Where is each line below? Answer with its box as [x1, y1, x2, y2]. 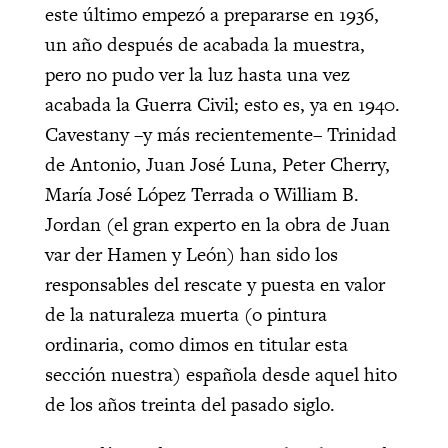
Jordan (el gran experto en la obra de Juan [44, 210, 390, 238]
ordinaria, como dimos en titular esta [44, 330, 348, 358]
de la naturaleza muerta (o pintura [44, 300, 327, 328]
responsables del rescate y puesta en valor [44, 270, 385, 298]
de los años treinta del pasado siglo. [44, 390, 335, 418]
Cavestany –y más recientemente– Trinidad [44, 120, 397, 148]
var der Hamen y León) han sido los [44, 240, 338, 268]
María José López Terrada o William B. [44, 180, 359, 208]
